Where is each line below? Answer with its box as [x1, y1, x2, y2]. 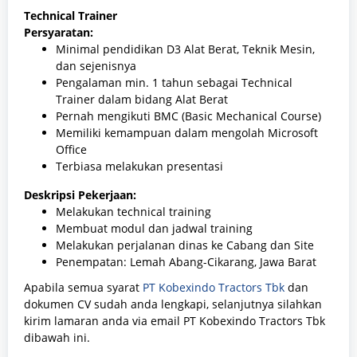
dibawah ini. [24, 330, 90, 346]
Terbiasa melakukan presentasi [56, 158, 223, 174]
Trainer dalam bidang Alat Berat [56, 91, 228, 107]
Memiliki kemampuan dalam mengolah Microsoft [56, 124, 318, 140]
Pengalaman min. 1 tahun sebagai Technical [56, 74, 292, 90]
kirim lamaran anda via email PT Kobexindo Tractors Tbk [24, 313, 325, 329]
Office [56, 141, 87, 157]
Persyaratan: [24, 24, 93, 40]
